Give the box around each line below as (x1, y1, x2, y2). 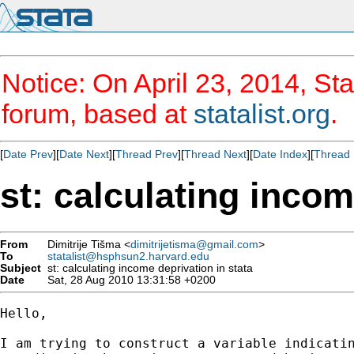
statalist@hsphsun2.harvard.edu (47, 250, 209, 262)
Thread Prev (115, 148, 178, 160)
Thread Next (184, 148, 247, 160)
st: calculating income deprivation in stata (41, 262, 253, 274)
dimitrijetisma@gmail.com (130, 238, 258, 250)
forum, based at (2, 99, 194, 129)
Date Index (253, 148, 307, 160)
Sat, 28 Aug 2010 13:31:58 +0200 (41, 273, 216, 286)
